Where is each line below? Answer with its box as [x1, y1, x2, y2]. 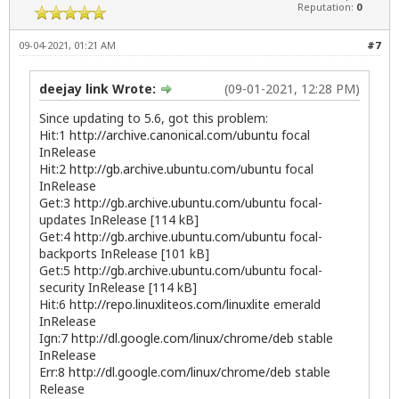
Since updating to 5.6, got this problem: [39, 110, 268, 127]
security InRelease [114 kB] [39, 279, 197, 297]
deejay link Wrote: [39, 80, 159, 98]
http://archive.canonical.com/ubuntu [69, 126, 278, 144]
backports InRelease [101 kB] [39, 245, 209, 263]
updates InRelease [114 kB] [39, 211, 199, 229]
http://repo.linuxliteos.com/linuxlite [69, 296, 270, 313]
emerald [270, 296, 321, 313]
